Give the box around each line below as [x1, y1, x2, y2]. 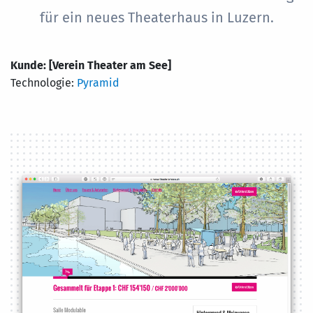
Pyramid [77, 75, 119, 89]
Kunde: [10, 58, 46, 72]
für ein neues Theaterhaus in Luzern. [39, 8, 274, 26]
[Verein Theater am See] [49, 58, 171, 72]
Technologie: [10, 75, 77, 89]
